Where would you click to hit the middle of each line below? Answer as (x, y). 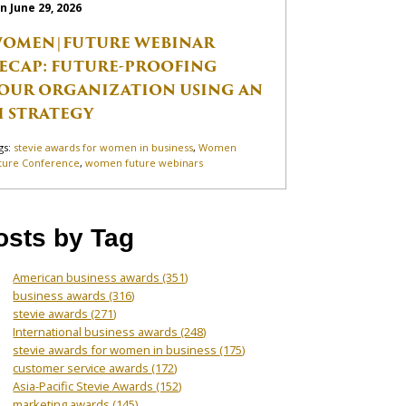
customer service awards (82, 367)
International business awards (97, 331)
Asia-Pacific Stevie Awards (85, 386)
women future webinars (145, 162)
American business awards (88, 277)
